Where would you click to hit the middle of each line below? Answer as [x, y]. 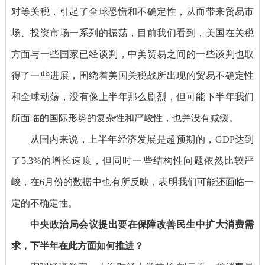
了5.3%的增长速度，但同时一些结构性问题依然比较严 [132, 161]
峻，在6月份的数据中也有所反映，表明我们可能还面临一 [132, 182]
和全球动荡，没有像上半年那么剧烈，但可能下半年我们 [132, 97]
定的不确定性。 [44, 203]
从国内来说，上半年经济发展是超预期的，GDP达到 [142, 140]
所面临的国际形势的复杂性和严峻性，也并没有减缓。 [125, 118]
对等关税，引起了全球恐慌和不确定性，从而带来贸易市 [132, 12]
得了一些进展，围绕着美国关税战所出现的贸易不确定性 [132, 76]
